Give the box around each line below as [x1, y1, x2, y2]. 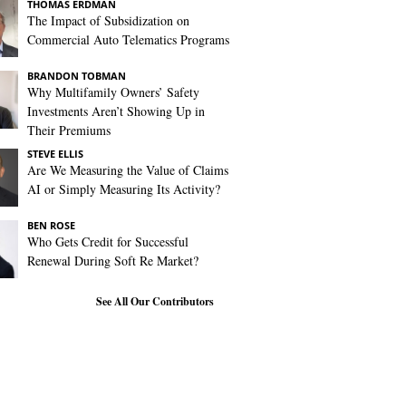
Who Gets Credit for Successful [27, 233, 188, 250]
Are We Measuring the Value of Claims [27, 161, 228, 179]
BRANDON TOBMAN [27, 69, 126, 82]
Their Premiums [27, 121, 111, 139]
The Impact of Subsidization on [27, 12, 189, 29]
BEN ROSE [27, 218, 75, 232]
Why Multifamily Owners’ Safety [27, 83, 199, 101]
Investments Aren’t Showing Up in [27, 102, 205, 120]
